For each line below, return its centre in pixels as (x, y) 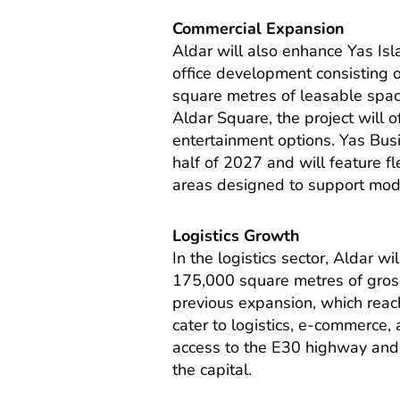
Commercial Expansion (259, 29)
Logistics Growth (237, 235)
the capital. (212, 369)
